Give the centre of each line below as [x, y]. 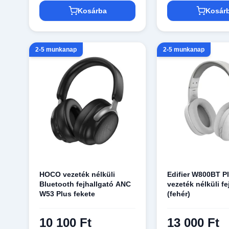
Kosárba [92, 11]
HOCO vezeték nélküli [77, 174]
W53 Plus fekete [67, 193]
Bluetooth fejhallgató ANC [85, 184]
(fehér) [179, 193]
